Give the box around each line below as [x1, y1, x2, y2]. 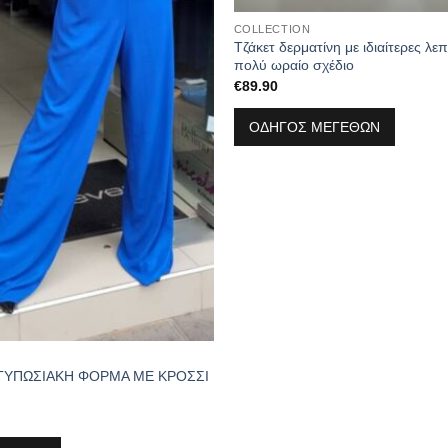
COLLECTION [233, 23, 311, 36]
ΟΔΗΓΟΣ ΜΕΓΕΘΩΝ [248, 119, 380, 136]
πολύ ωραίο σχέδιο [233, 57, 354, 74]
